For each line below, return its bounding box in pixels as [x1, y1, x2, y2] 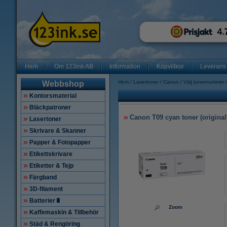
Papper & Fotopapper [29, 139, 91, 146]
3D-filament [29, 185, 63, 193]
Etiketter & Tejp [29, 162, 73, 169]
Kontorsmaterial [29, 92, 77, 99]
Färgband [29, 174, 57, 181]
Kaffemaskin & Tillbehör [29, 209, 99, 216]
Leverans [200, 63, 226, 70]
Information [109, 63, 140, 70]
